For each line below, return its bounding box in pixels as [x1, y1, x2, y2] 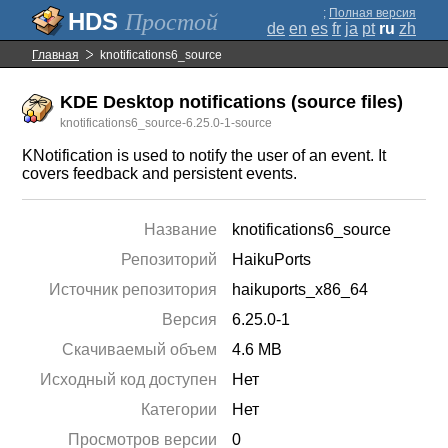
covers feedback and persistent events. [22, 165, 298, 182]
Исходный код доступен [40, 371, 218, 388]
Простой [125, 9, 218, 35]
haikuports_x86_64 [232, 281, 369, 298]
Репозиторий [121, 251, 218, 268]
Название [144, 221, 218, 238]
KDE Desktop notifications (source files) [60, 92, 404, 112]
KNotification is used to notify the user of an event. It [22, 147, 387, 164]
